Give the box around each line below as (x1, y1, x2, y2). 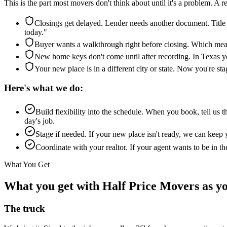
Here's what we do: (4, 83, 83, 94)
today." (24, 27, 47, 36)
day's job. (24, 117, 55, 125)
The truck (4, 203, 45, 214)
